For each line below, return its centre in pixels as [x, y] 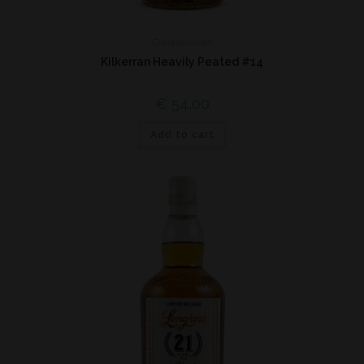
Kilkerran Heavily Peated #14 [182, 62]
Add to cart [182, 135]
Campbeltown [182, 42]
